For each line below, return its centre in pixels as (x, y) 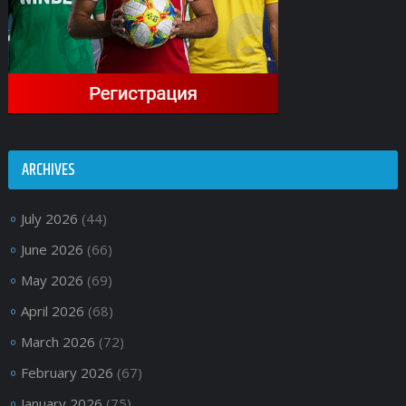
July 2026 (49, 218)
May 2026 (52, 280)
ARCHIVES (48, 170)
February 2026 (67, 372)
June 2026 (52, 249)
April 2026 (52, 310)
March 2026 (58, 341)
